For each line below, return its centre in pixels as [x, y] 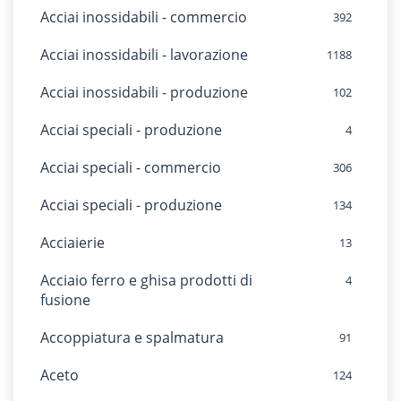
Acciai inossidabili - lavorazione [144, 55]
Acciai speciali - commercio [131, 167]
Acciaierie [73, 243]
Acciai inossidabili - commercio [144, 17]
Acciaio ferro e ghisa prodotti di [146, 280]
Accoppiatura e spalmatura [132, 337]
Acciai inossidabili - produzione [144, 92]
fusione [65, 300]
